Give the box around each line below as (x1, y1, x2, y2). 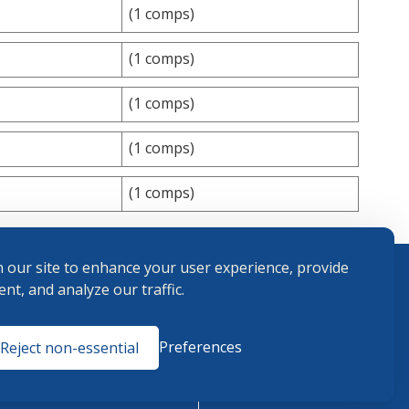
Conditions (28, 341, 103, 362)
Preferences (159, 337, 242, 357)
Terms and (28, 318, 103, 339)
